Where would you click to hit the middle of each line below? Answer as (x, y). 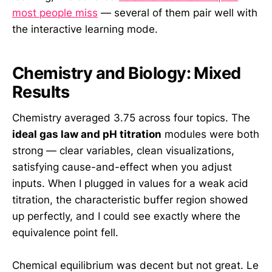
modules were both (210, 134)
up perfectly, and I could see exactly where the (126, 216)
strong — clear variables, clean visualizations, (123, 151)
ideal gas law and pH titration (87, 134)
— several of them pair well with (178, 12)
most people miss (55, 12)
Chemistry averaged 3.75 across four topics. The (131, 118)
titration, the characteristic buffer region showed (130, 200)
